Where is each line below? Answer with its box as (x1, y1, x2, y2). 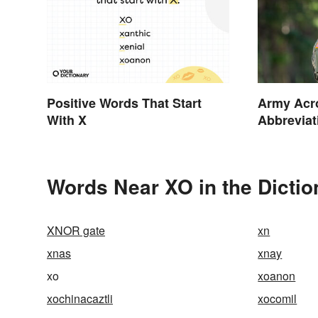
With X (47, 111, 87, 130)
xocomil (258, 290, 297, 307)
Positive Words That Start (47, 94, 202, 113)
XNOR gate (47, 222, 105, 239)
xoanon (258, 268, 296, 285)
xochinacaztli (47, 290, 113, 307)
